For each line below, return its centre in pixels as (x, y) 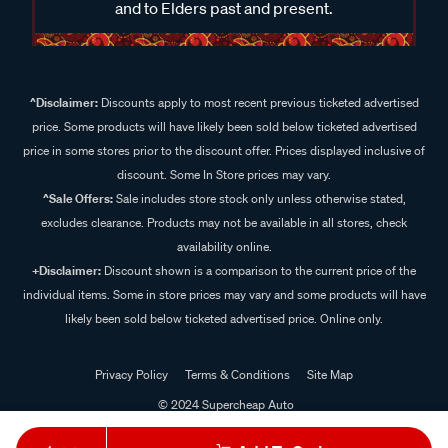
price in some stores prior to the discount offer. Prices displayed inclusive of (224, 150)
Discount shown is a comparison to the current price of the (258, 270)
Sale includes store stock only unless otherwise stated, (259, 198)
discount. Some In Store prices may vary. (224, 174)
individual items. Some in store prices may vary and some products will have (224, 294)
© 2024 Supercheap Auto (224, 404)
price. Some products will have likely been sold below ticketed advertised (224, 126)
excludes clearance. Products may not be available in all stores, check (224, 222)
